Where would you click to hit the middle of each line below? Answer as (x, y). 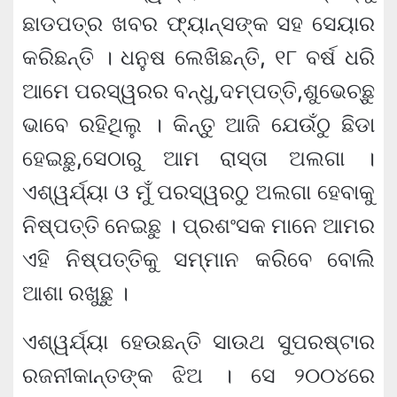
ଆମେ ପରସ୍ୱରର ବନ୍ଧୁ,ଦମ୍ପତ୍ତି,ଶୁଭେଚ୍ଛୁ (198, 90)
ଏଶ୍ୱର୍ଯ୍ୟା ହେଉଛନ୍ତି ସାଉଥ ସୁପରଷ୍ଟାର (198, 341)
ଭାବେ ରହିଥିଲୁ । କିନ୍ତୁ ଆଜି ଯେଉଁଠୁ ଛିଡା (198, 124)
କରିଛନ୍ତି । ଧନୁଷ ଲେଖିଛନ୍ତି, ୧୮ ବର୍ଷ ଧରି (198, 57)
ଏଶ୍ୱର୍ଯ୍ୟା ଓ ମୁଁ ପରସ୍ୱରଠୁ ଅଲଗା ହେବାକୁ (198, 191)
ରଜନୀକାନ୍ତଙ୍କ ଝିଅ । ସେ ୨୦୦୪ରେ (198, 375)
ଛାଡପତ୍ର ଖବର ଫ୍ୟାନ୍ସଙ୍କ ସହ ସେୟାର (198, 23)
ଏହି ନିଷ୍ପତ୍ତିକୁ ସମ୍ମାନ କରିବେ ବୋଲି (198, 259)
